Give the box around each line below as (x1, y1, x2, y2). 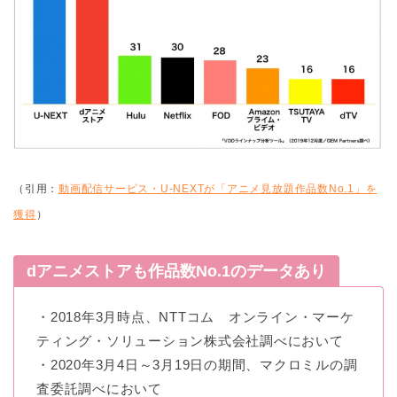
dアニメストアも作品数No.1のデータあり (27, 261, 326, 280)
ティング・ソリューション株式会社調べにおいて (36, 332, 344, 348)
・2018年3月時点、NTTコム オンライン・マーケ (36, 308, 354, 324)
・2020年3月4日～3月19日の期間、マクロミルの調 (36, 356, 358, 372)
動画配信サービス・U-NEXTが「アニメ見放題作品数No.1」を (58, 182, 378, 195)
